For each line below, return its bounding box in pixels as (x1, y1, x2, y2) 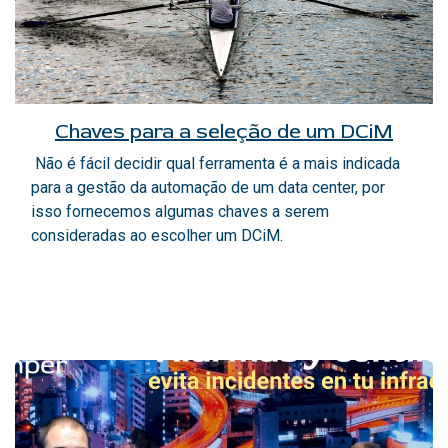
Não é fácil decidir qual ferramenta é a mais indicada (31, 153, 400, 173)
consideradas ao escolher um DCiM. (31, 225, 283, 245)
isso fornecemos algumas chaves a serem (31, 201, 329, 221)
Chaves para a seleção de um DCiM (55, 118, 393, 144)
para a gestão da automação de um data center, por (31, 177, 385, 197)
